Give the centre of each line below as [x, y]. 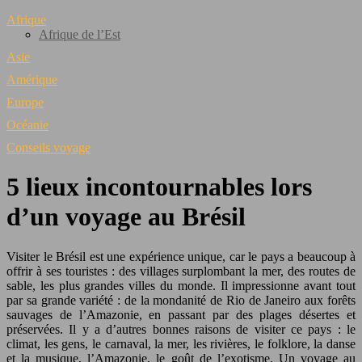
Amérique [32, 80]
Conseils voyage [48, 147]
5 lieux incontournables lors [159, 187]
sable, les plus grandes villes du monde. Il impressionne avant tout [181, 285]
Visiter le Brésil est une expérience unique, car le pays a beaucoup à [181, 256]
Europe [25, 102]
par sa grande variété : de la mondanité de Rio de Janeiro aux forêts [181, 300]
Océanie [27, 125]
